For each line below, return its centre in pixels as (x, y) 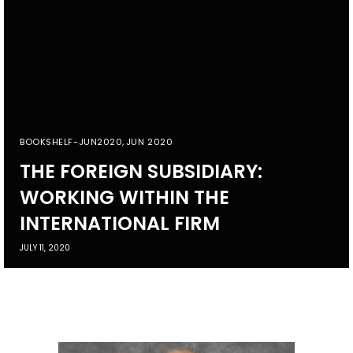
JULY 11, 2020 (45, 248)
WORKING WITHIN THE (124, 198)
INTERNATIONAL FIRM (120, 224)
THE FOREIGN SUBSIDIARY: (141, 172)
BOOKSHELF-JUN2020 (71, 142)
